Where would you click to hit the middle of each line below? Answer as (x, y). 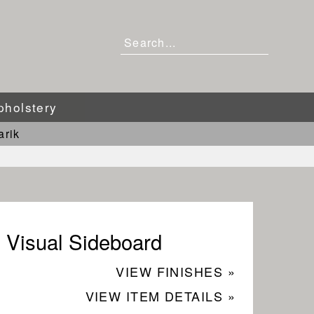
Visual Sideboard (84, 241)
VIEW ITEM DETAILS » (160, 295)
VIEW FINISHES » (176, 271)
